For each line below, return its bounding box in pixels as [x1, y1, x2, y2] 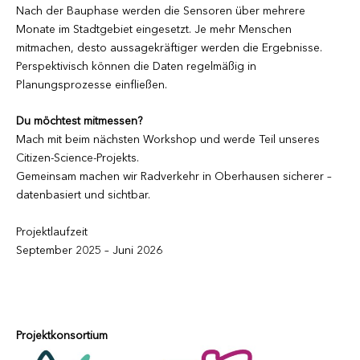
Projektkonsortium [16, 329, 108, 342]
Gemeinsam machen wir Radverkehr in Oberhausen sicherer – [16, 171, 332, 183]
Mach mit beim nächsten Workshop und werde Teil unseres [16, 134, 320, 146]
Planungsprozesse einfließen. [16, 79, 167, 91]
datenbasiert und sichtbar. [16, 190, 150, 202]
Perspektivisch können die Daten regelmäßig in [16, 60, 256, 72]
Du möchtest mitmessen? [16, 116, 142, 128]
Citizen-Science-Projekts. [16, 153, 139, 165]
